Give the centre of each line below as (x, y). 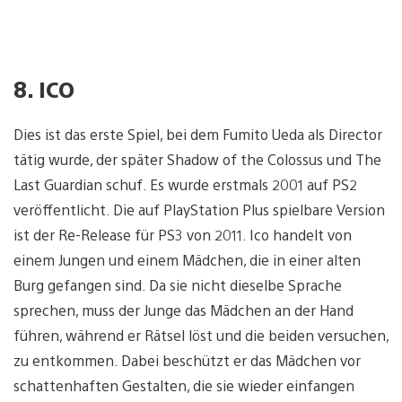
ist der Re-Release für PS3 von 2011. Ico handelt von (183, 235)
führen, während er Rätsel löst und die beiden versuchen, (201, 336)
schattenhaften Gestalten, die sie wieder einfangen (184, 386)
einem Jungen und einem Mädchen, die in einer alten (187, 260)
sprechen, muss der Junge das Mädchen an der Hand (184, 310)
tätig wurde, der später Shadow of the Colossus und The (197, 160)
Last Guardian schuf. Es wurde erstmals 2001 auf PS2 (185, 185)
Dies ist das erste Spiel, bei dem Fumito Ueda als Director (198, 135)
